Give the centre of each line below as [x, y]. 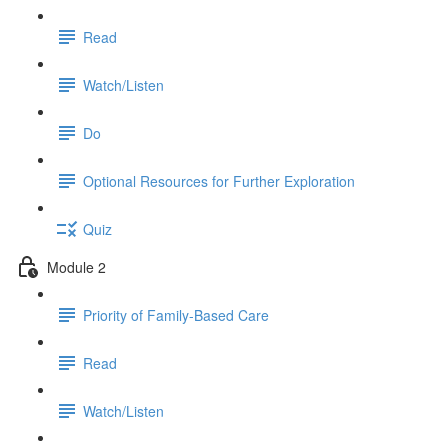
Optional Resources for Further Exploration [219, 180]
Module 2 [76, 266]
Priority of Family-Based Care [176, 314]
